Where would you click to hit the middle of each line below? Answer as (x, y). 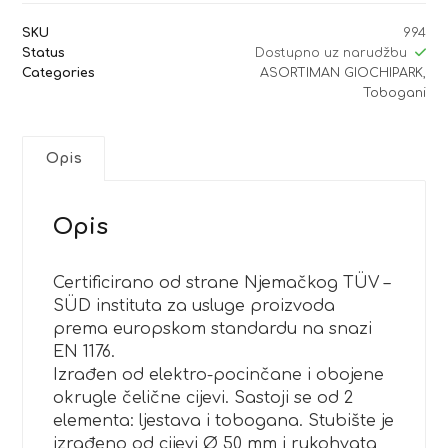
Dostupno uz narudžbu (330, 52)
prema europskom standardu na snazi (213, 328)
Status (44, 52)
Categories (59, 72)
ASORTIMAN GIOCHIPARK (341, 72)
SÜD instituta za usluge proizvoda (194, 305)
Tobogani (394, 92)
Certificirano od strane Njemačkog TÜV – (222, 282)
